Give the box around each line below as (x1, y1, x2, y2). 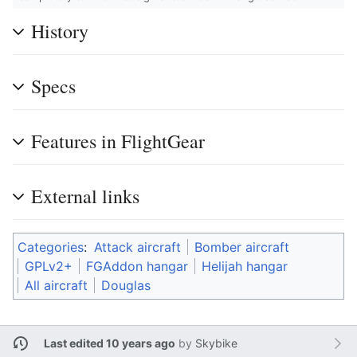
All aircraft (25, 277, 88, 293)
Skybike (194, 336, 237, 351)
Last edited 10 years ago (43, 336, 175, 351)
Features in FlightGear (31, 127, 205, 154)
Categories (18, 238, 84, 255)
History (31, 18, 88, 44)
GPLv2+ (25, 257, 73, 274)
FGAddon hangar (86, 257, 188, 274)
